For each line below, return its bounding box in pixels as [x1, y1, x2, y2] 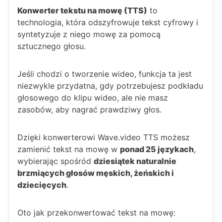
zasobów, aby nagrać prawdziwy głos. [17, 105, 162, 114]
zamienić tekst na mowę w [17, 144, 120, 154]
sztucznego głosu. [17, 41, 86, 51]
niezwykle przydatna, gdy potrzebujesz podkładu [17, 81, 203, 91]
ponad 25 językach [120, 144, 194, 154]
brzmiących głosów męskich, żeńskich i [17, 168, 174, 178]
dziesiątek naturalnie [94, 156, 176, 166]
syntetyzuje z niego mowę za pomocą [17, 29, 161, 39]
